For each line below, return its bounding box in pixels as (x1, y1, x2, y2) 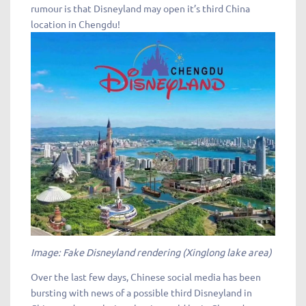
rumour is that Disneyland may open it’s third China (31, 2, 250, 14)
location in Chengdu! (31, 18, 120, 30)
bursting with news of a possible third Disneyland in (31, 286, 252, 298)
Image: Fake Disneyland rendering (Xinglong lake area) (31, 245, 272, 258)
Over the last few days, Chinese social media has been (31, 270, 261, 283)
